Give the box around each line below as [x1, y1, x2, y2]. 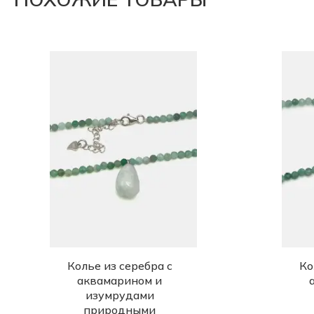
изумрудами [85, 288, 154, 302]
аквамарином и [77, 273, 162, 287]
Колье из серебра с [67, 259, 172, 273]
